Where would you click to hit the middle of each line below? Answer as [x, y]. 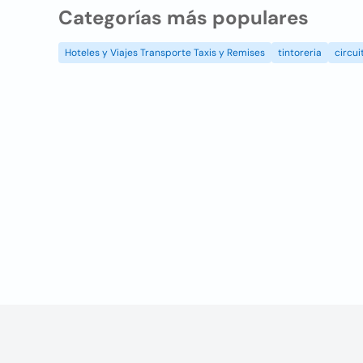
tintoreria [300, 53]
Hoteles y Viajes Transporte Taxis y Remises [165, 53]
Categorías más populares [184, 17]
